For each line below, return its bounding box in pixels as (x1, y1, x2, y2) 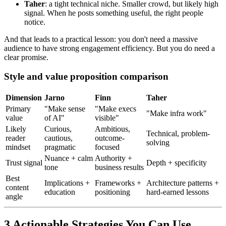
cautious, (44, 134, 73, 143)
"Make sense (44, 104, 85, 114)
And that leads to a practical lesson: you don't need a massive (4, 34, 198, 43)
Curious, (44, 125, 72, 134)
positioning (95, 188, 130, 197)
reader (6, 134, 25, 143)
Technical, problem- (146, 129, 210, 138)
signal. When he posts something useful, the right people (24, 8, 203, 17)
